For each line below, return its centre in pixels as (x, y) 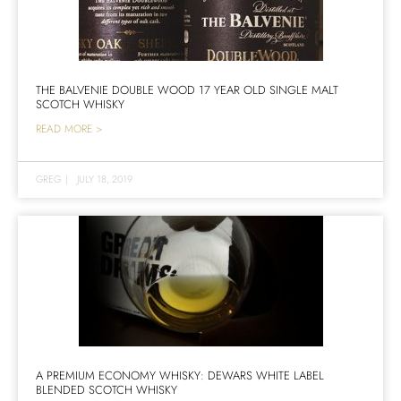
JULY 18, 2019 (105, 179)
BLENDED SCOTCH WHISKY (107, 389)
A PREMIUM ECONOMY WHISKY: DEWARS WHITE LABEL (180, 375)
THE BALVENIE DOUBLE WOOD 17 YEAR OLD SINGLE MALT (187, 90)
